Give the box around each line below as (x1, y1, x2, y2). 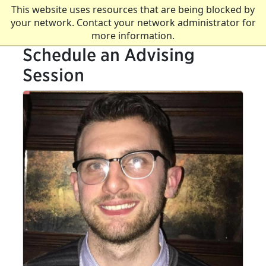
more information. (91, 29, 175, 42)
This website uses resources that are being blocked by (11, 3, 255, 16)
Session (23, 65, 84, 85)
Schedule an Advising (23, 45, 195, 65)
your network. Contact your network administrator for (10, 16, 256, 29)
